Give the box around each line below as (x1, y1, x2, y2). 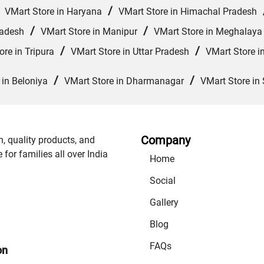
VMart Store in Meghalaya (154, 26, 262, 38)
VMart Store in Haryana (5, 6, 102, 18)
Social (150, 175, 176, 187)
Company (141, 133, 190, 148)
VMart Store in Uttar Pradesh (71, 46, 189, 58)
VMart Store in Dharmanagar (64, 75, 184, 87)
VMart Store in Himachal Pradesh (118, 6, 257, 18)
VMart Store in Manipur (41, 26, 137, 38)
